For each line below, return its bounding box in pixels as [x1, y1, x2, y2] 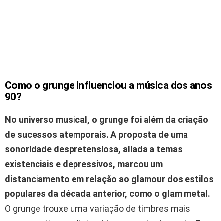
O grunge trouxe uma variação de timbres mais [5, 203, 190, 214]
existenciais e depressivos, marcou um [5, 158, 163, 169]
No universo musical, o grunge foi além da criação [5, 114, 208, 125]
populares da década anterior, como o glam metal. [5, 188, 210, 199]
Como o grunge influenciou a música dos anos [5, 79, 212, 91]
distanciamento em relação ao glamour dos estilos [5, 173, 214, 184]
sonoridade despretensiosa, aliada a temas [5, 144, 183, 154]
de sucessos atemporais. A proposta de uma [5, 129, 188, 140]
